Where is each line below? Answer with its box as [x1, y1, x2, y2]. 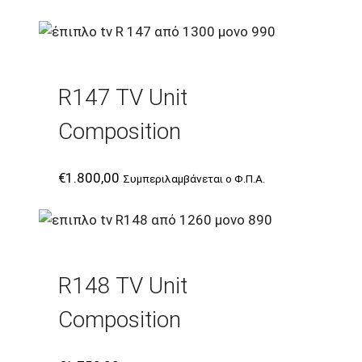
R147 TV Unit [58, 83, 187, 111]
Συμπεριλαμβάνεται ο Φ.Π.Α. [123, 171, 265, 185]
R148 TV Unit [58, 272, 187, 300]
